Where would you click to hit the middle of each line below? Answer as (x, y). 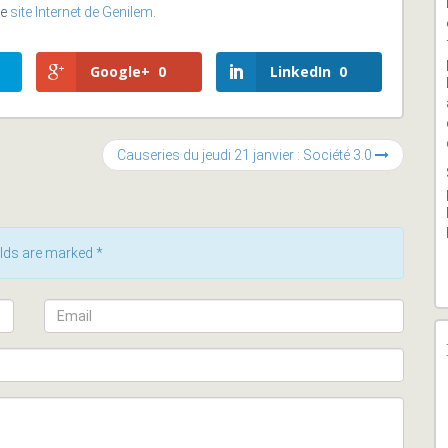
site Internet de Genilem (81, 12)
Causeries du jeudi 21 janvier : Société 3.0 (246, 155)
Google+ (120, 71)
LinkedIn (301, 71)
